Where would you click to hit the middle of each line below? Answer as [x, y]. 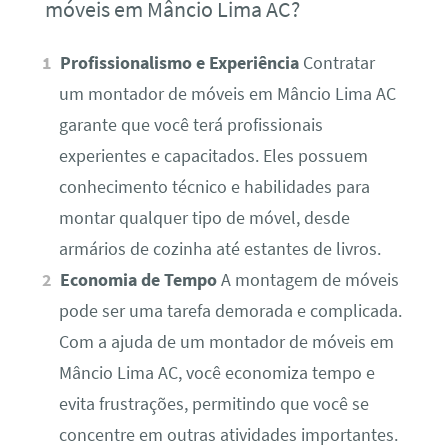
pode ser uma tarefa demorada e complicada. [230, 311]
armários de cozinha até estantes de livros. [219, 249]
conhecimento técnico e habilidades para [214, 187]
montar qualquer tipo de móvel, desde [204, 218]
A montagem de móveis [308, 280]
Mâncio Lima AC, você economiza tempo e [216, 373]
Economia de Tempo [139, 280]
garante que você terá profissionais [190, 125]
